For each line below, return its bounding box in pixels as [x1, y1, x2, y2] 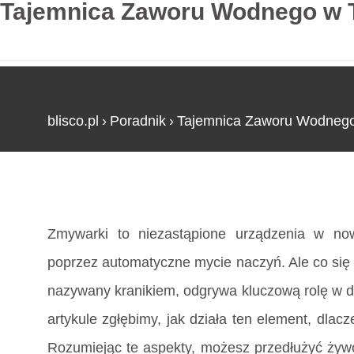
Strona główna [47, 189, 138, 205]
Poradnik [110, 113, 166, 129]
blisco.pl [47, 113, 99, 129]
